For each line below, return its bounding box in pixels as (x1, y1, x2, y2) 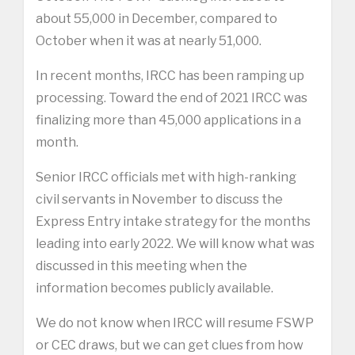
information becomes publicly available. (36, 280, 273, 296)
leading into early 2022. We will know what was (36, 235, 315, 251)
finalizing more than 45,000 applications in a (36, 112, 301, 128)
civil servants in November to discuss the (36, 191, 283, 207)
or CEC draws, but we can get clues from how (36, 337, 303, 353)
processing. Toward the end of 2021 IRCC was (36, 90, 307, 105)
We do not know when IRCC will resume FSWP (36, 315, 314, 330)
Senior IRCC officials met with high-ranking (36, 169, 296, 185)
